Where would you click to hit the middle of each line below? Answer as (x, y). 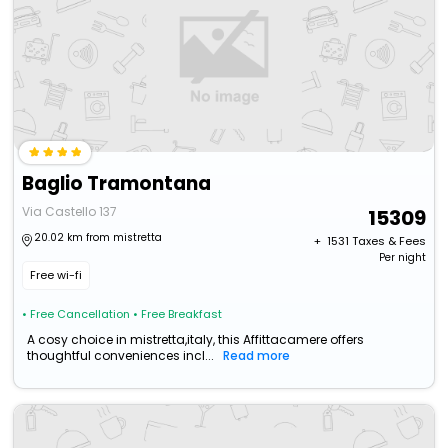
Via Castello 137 (70, 212)
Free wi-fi (56, 275)
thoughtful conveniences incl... (121, 356)
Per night (402, 258)
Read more (257, 356)
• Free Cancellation (76, 314)
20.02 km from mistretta (98, 238)
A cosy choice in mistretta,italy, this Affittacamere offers (196, 340)
